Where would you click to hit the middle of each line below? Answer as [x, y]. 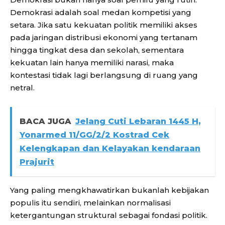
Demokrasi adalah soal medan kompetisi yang [101, 13]
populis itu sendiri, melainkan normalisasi [90, 203]
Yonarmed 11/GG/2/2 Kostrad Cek [94, 135]
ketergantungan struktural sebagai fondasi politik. [109, 215]
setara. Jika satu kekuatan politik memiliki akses [104, 25]
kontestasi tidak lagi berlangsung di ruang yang [104, 75]
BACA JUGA [45, 122]
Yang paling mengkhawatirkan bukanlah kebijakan [109, 190]
